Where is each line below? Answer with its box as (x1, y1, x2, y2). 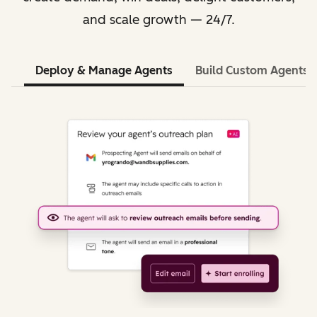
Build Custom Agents (195, 64, 309, 77)
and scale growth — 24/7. (82, 12, 235, 28)
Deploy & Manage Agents (35, 64, 173, 77)
